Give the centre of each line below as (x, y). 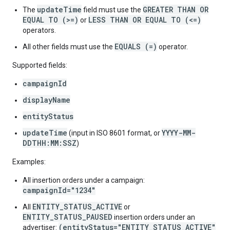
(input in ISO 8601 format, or (114, 133)
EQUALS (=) (136, 46)
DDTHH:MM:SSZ (50, 143)
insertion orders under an (154, 217)
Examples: (29, 162)
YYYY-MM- (179, 133)
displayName (46, 100)
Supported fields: (40, 65)
